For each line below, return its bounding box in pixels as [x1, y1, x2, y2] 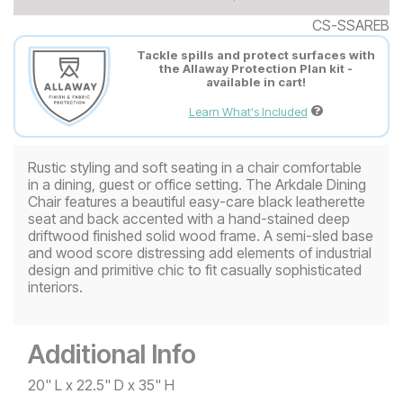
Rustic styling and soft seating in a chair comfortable [28, 157, 362, 176]
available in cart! [205, 75, 306, 90]
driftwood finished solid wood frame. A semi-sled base [28, 226, 373, 245]
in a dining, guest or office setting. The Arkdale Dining [28, 175, 366, 193]
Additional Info [28, 337, 196, 370]
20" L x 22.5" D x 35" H [28, 375, 175, 394]
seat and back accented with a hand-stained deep [28, 209, 350, 228]
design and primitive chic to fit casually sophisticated [28, 260, 362, 279]
